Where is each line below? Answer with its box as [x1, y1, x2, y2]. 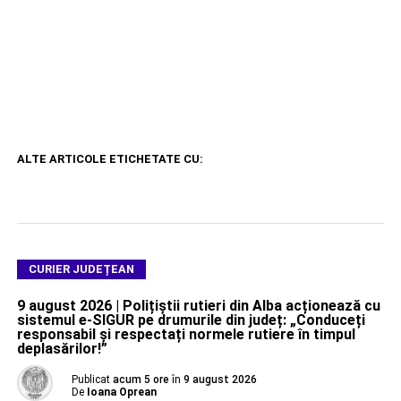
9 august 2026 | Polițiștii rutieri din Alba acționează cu [16, 296, 380, 314]
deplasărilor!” [16, 339, 107, 357]
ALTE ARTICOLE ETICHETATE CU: [16, 151, 203, 166]
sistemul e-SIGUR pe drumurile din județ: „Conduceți [16, 311, 365, 328]
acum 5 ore [112, 372, 169, 386]
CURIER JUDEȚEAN [28, 261, 134, 276]
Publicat [71, 372, 110, 386]
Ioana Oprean [86, 385, 157, 398]
